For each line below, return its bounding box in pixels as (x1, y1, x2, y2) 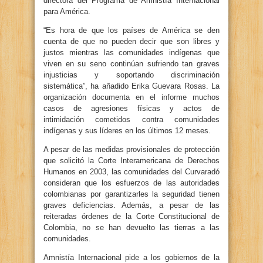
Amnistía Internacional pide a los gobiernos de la (43, 253, 220, 262)
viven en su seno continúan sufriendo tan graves (43, 59, 220, 68)
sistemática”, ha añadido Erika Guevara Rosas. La (43, 82, 220, 90)
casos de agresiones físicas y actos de (43, 104, 220, 113)
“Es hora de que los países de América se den (43, 26, 220, 35)
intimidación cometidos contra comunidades (43, 115, 220, 124)
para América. (43, 7, 90, 16)
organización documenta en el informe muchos (43, 93, 220, 102)
